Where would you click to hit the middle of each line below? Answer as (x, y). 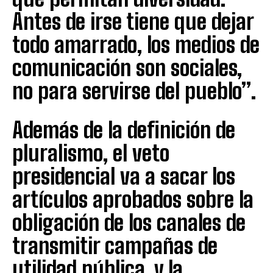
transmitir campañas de (115, 246)
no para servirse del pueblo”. (134, 91)
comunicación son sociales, (127, 68)
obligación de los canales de (129, 222)
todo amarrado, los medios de (136, 44)
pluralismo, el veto (91, 153)
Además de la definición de (124, 130)
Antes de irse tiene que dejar (133, 21)
